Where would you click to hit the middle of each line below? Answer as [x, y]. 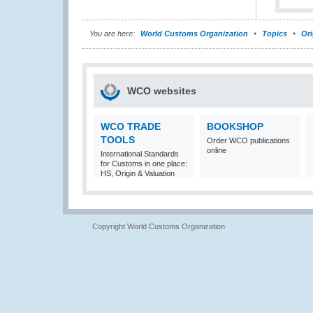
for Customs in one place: [144, 164]
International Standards [140, 154]
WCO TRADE [131, 127]
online [217, 151]
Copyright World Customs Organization [159, 227]
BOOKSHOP [235, 127]
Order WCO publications [248, 141]
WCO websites [162, 91]
